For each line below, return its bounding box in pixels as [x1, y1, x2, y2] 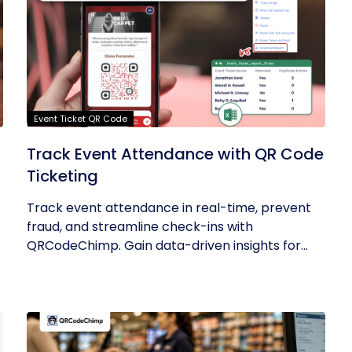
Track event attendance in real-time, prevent [27, 199, 312, 217]
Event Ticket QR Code [34, 112, 128, 125]
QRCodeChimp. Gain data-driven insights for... [27, 236, 309, 255]
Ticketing [27, 165, 99, 187]
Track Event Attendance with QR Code [27, 143, 324, 165]
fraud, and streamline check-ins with [27, 218, 254, 236]
